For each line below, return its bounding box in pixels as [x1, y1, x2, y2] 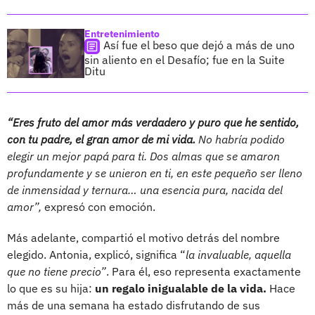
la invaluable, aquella [186, 247, 291, 262]
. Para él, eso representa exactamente [106, 264, 301, 278]
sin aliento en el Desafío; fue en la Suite [84, 52, 285, 67]
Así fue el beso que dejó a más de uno [103, 37, 295, 52]
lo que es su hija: [7, 281, 95, 295]
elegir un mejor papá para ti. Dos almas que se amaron [7, 148, 280, 163]
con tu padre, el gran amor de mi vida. [7, 131, 195, 146]
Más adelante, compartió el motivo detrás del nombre [7, 230, 280, 245]
